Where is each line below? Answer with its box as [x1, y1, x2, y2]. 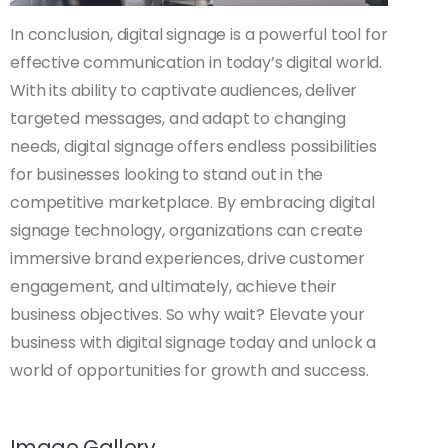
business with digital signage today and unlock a [10, 330, 377, 354]
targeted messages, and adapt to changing [10, 106, 346, 130]
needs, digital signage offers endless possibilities [10, 134, 377, 158]
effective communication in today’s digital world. [10, 50, 383, 74]
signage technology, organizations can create [10, 218, 363, 242]
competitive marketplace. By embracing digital [10, 190, 375, 214]
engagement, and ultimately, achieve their [10, 274, 337, 298]
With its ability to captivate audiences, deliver [10, 78, 358, 102]
